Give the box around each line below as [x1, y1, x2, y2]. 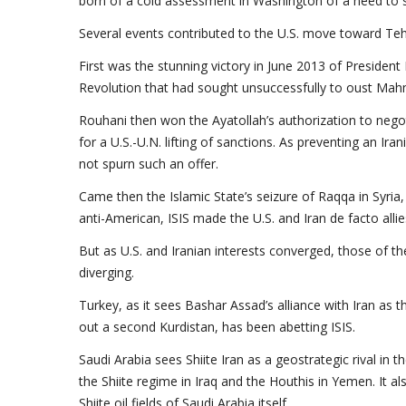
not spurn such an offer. [79, 155, 218, 172]
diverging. [79, 264, 134, 281]
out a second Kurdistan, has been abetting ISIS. [79, 318, 355, 335]
